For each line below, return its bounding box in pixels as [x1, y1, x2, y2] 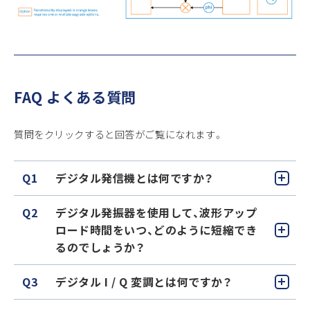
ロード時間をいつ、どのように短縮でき [55, 221, 257, 238]
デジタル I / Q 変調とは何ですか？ [55, 273, 232, 290]
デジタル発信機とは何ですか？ [55, 169, 215, 186]
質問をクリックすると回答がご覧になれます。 [14, 126, 224, 141]
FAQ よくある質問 [14, 86, 136, 107]
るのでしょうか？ [55, 238, 145, 255]
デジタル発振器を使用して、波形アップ [55, 203, 257, 221]
